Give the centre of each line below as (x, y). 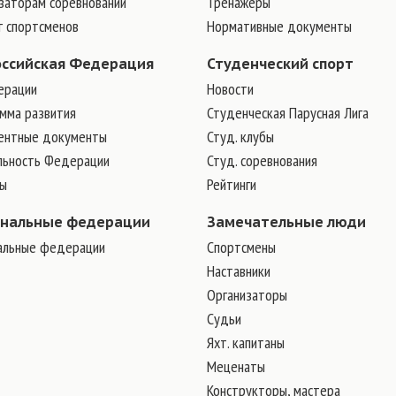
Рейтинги (232, 184)
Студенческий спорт (280, 64)
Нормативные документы (279, 26)
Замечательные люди (286, 222)
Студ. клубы (240, 137)
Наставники (239, 271)
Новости (230, 89)
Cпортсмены (241, 247)
